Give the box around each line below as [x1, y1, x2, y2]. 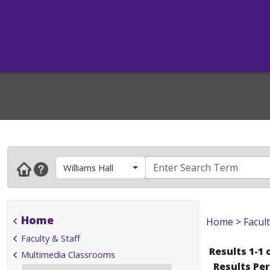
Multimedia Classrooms [21, 248, 115, 260]
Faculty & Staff [21, 232, 80, 244]
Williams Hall [63, 161, 113, 174]
